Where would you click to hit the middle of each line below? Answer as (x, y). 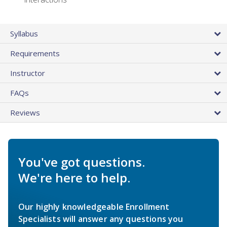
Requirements (35, 53)
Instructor (28, 73)
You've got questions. (82, 162)
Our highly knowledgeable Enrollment (94, 207)
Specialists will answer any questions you (101, 219)
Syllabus (24, 34)
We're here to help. (74, 178)
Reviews (25, 113)
